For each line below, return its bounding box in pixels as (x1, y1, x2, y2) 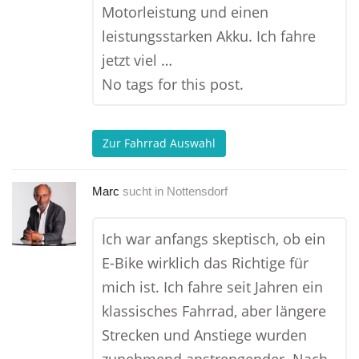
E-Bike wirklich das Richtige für (102, 253, 309, 272)
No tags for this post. (102, 75, 244, 94)
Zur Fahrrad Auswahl (103, 135, 216, 151)
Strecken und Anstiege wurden (102, 325, 307, 345)
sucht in (123, 184, 163, 198)
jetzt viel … (102, 50, 172, 70)
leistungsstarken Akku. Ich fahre (102, 26, 316, 46)
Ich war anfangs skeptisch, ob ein (102, 229, 325, 248)
